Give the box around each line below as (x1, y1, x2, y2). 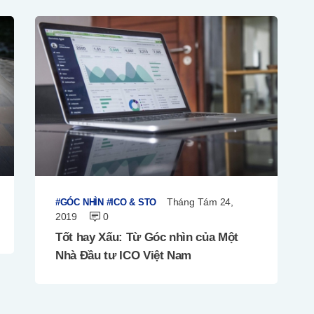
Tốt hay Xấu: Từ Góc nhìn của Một (55, 231, 239, 245)
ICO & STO (111, 196, 157, 207)
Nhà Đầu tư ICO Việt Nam (55, 249, 192, 263)
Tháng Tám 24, (166, 196, 233, 207)
